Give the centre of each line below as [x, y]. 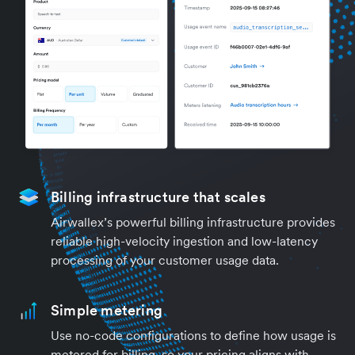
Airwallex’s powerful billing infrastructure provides [193, 221]
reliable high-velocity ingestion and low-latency [184, 240]
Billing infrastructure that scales [158, 197]
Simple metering [107, 310]
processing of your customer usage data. [165, 260]
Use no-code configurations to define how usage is [193, 335]
